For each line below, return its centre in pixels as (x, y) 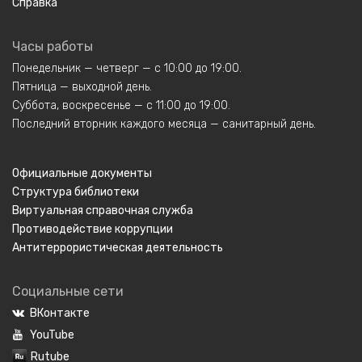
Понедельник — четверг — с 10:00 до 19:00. (127, 68)
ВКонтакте (60, 313)
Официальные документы (82, 173)
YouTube (52, 335)
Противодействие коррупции (93, 229)
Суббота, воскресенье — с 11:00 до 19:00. (121, 105)
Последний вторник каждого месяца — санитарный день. (164, 124)
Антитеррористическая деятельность (118, 247)
